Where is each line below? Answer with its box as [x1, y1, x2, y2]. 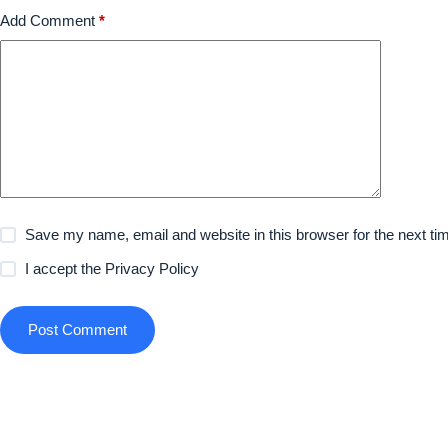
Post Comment [28, 321, 127, 339]
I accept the [25, 260, 106, 278]
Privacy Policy [105, 260, 200, 278]
